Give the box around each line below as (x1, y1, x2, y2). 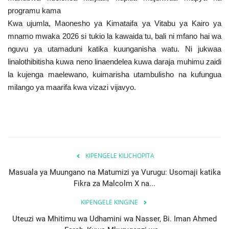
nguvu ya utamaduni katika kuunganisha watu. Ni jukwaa (8, 44, 221, 53)
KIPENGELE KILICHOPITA (85, 151, 154, 160)
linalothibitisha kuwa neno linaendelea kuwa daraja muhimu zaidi (8, 57, 221, 66)
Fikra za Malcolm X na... (74, 178, 155, 188)
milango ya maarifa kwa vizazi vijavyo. (8, 82, 136, 91)
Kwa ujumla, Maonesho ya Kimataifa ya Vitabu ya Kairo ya (8, 18, 221, 28)
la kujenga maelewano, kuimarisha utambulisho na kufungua (8, 70, 221, 79)
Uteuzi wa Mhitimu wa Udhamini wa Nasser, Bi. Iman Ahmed (12, 214, 217, 223)
